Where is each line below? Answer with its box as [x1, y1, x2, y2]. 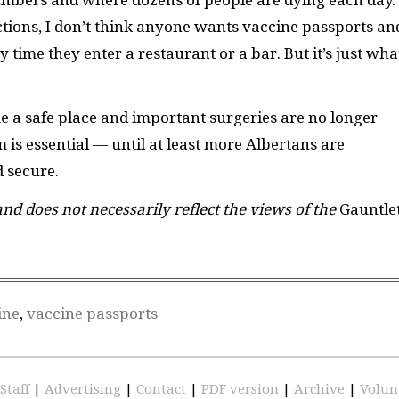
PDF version [201, 380, 282, 397]
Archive [294, 380, 348, 397]
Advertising [45, 380, 125, 397]
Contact [136, 380, 190, 397]
